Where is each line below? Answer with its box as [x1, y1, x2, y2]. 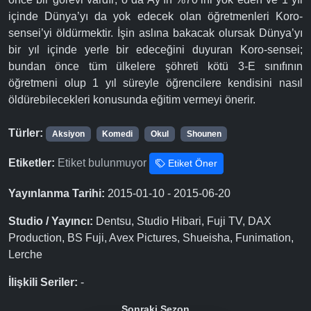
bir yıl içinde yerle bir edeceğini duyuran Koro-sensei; [8, 44, 303, 56]
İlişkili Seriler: [8, 276, 78, 289]
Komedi [102, 129, 133, 140]
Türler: [8, 127, 43, 140]
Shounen [186, 129, 221, 140]
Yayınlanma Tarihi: [8, 187, 105, 200]
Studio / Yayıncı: [8, 215, 93, 228]
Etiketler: [8, 156, 55, 169]
